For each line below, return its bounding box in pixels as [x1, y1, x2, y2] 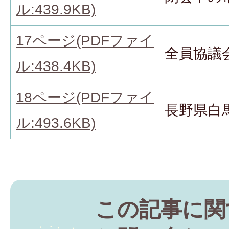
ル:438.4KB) [16, 58, 96, 75]
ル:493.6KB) [16, 115, 96, 131]
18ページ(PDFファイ [16, 89, 154, 106]
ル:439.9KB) [16, 2, 96, 18]
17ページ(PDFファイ [16, 33, 154, 49]
